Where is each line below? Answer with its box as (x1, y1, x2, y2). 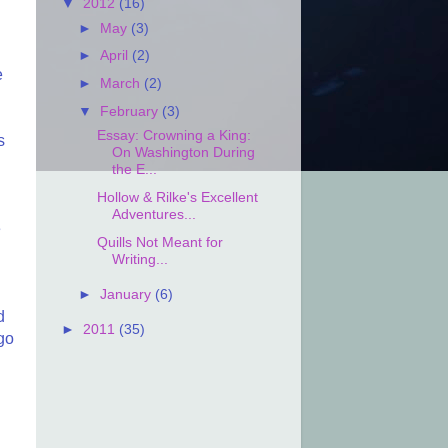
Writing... (111, 250, 168, 267)
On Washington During (111, 144, 255, 161)
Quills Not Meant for (96, 233, 223, 250)
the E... (111, 161, 157, 178)
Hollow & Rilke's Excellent (96, 188, 258, 205)
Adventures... (111, 205, 196, 222)
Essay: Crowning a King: (96, 127, 251, 144)
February (100, 102, 163, 119)
